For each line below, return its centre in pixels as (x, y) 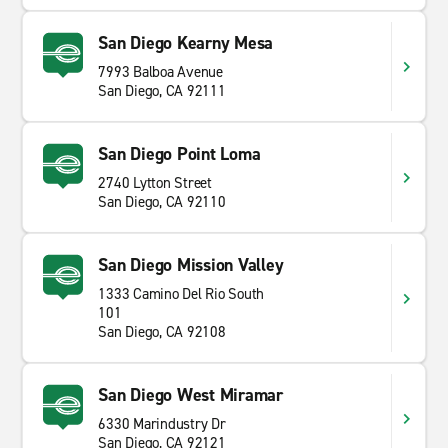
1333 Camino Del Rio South (181, 294)
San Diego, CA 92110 (162, 202)
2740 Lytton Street (155, 183)
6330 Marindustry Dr (162, 424)
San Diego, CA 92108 (162, 332)
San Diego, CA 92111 (162, 91)
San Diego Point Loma (179, 154)
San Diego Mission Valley (191, 265)
